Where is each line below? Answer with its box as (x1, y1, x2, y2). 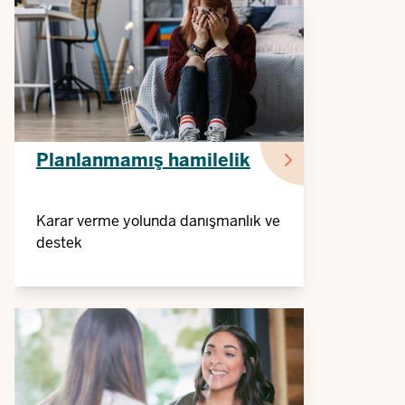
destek (36, 233, 82, 252)
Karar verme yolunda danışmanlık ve (36, 212, 280, 231)
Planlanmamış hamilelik (36, 148, 250, 172)
